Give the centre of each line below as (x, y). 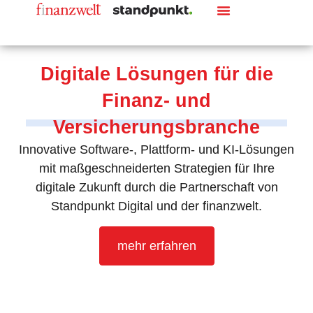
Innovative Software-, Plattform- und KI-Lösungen (156, 150)
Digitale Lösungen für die (156, 74)
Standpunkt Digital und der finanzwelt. (156, 206)
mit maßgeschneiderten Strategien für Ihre (156, 169)
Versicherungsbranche (156, 127)
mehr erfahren (156, 246)
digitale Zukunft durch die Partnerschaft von (156, 188)
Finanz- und (156, 101)
